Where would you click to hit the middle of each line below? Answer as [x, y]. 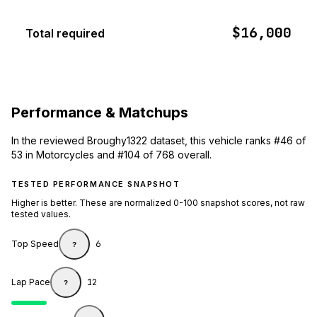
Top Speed [35, 244]
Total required [65, 34]
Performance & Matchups [100, 112]
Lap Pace [31, 282]
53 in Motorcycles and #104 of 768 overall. [111, 155]
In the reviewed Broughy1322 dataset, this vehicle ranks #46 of [158, 141]
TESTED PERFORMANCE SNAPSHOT [96, 184]
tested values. [41, 214]
